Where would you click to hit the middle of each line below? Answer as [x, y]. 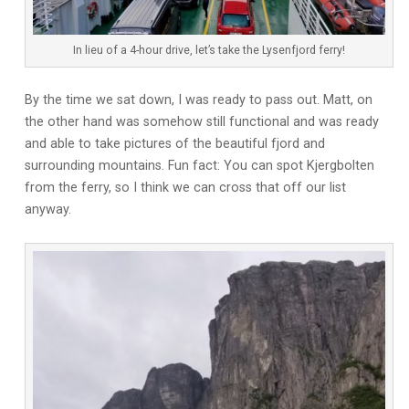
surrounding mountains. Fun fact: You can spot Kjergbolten [199, 165]
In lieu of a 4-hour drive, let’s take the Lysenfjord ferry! [210, 50]
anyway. [47, 209]
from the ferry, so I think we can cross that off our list [185, 187]
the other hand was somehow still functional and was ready [201, 121]
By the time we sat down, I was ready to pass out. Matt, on [198, 100]
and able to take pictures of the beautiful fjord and [174, 143]
